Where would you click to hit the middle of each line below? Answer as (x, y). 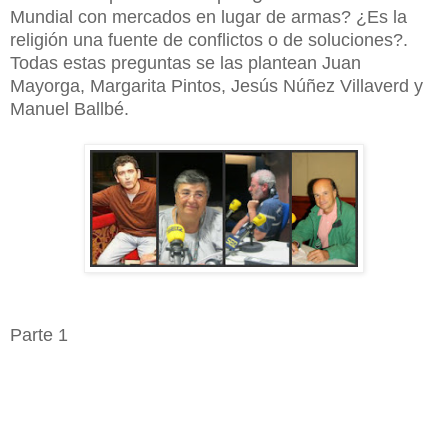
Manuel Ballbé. (69, 108)
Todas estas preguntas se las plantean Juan (185, 62)
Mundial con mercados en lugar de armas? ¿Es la (208, 16)
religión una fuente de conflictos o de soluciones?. (209, 39)
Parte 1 (39, 334)
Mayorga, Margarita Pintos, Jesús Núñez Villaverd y (216, 85)
